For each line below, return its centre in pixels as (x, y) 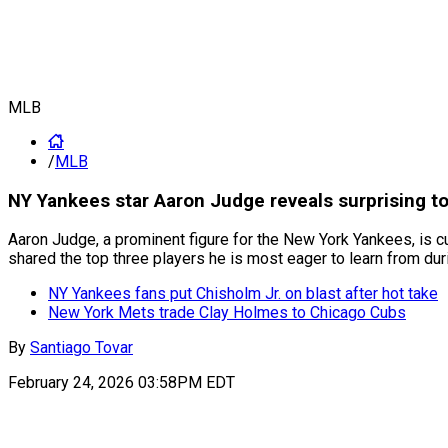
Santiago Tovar (81, 348)
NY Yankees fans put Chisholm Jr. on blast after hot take (243, 294)
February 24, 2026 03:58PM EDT (121, 383)
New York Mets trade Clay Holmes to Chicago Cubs (227, 313)
